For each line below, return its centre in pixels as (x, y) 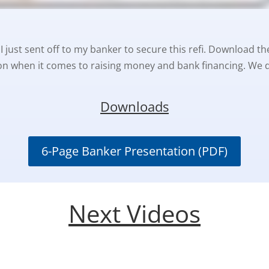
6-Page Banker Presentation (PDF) (134, 151)
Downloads (134, 106)
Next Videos (134, 214)
